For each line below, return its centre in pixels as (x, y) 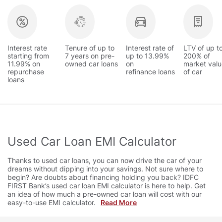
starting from (28, 56)
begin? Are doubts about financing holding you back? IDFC (103, 177)
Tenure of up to (90, 48)
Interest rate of (150, 48)
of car (193, 72)
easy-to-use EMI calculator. (52, 203)
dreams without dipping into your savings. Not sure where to (105, 169)
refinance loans (150, 72)
